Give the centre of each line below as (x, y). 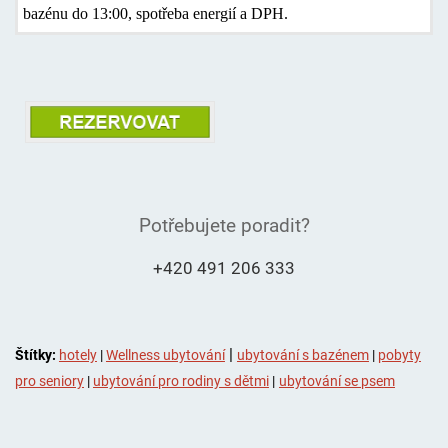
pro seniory (49, 381)
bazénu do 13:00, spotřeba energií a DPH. (155, 13)
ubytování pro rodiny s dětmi (180, 381)
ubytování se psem (336, 381)
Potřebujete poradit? (224, 226)
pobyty (399, 355)
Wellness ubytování (165, 355)
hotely (77, 355)
